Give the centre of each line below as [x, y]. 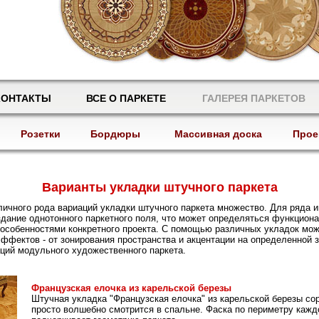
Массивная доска [218, 134]
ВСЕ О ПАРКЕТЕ [126, 98]
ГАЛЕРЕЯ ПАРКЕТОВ [254, 98]
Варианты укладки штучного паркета [159, 187]
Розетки [40, 134]
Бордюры [115, 134]
